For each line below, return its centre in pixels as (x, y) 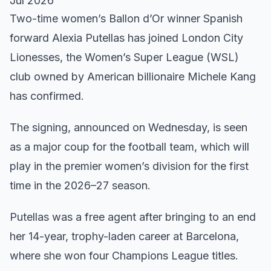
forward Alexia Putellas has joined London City (126, 38)
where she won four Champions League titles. (124, 256)
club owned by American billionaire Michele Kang (133, 77)
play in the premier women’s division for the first (129, 166)
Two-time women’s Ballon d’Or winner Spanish (126, 18)
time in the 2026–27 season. (80, 185)
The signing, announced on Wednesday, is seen (129, 127)
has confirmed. (47, 96)
